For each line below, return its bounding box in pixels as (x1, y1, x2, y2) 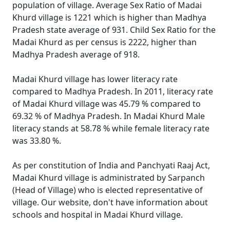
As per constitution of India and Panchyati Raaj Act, (12, 160, 210, 171)
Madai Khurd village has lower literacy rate (12, 73, 178, 85)
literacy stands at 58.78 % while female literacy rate (12, 123, 209, 134)
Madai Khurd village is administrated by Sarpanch (12, 172, 205, 183)
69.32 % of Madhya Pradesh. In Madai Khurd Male (12, 110, 205, 122)
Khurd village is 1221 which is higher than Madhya (12, 12, 206, 23)
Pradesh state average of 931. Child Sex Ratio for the (12, 24, 216, 35)
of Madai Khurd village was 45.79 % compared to (12, 98, 201, 109)
